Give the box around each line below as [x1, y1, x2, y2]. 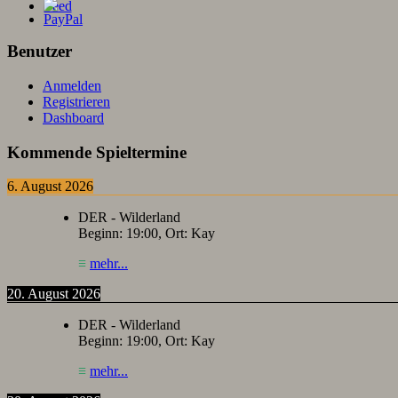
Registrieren [43, 94, 110, 109]
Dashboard [43, 110, 104, 125]
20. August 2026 [7, 286, 100, 302]
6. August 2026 [7, 179, 93, 195]
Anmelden [43, 78, 101, 93]
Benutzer [7, 42, 72, 61]
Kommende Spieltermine [7, 142, 187, 162]
